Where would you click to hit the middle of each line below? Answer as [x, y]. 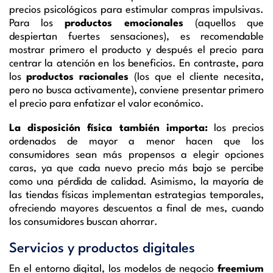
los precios [236, 128]
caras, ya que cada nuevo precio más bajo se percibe [136, 168]
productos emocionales [124, 23]
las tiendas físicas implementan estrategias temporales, [136, 195]
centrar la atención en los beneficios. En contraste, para [136, 63]
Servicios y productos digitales [102, 248]
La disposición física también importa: [108, 128]
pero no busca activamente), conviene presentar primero [136, 90]
